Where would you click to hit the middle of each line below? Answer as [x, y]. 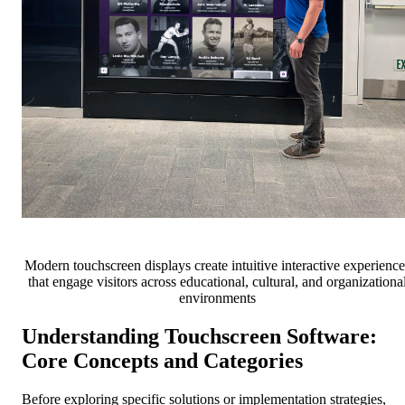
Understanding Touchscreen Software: [199, 337]
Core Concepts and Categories [162, 361]
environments [217, 298]
